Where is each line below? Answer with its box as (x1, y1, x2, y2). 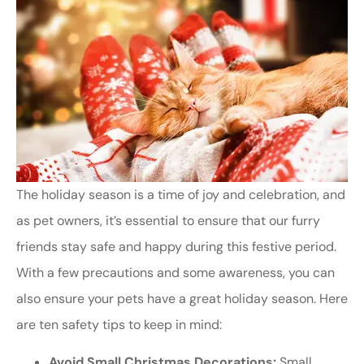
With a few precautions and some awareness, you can (16, 264, 335, 282)
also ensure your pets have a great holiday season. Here (16, 290, 348, 308)
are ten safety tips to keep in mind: (16, 316, 222, 334)
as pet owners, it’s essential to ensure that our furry (16, 212, 320, 230)
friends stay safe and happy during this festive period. (16, 238, 336, 256)
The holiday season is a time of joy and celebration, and (16, 186, 345, 204)
